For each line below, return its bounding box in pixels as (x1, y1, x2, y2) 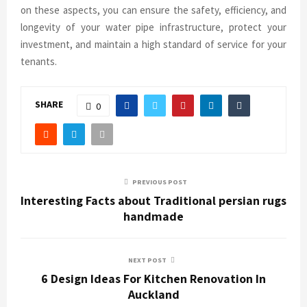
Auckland (127, 286, 180, 302)
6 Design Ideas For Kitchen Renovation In (41, 270, 266, 286)
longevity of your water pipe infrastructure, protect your (21, 20, 286, 34)
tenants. (21, 54, 57, 68)
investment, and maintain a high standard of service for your (21, 37, 286, 51)
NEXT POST (128, 255, 167, 265)
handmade (123, 208, 184, 224)
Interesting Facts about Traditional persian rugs (21, 192, 286, 208)
